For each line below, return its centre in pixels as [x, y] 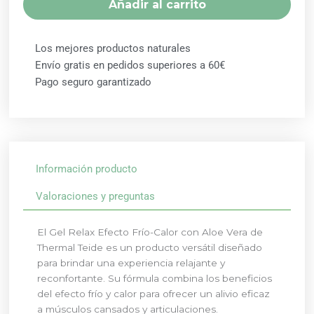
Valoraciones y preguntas [96, 196]
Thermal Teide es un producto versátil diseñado [150, 247]
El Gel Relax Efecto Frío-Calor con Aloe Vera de [150, 232]
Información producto [87, 169]
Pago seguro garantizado [94, 82]
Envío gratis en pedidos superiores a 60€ [130, 66]
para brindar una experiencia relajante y [131, 262]
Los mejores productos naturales [113, 49]
